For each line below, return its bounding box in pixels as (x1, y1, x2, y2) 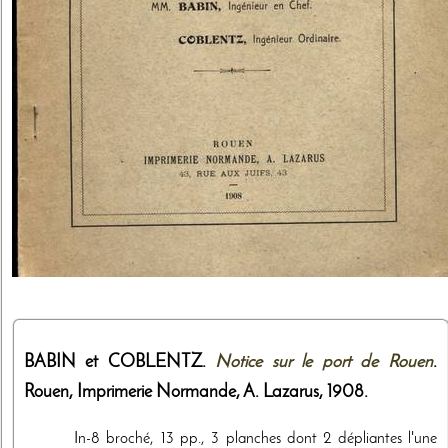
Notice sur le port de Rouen (215, 353, 433, 371)
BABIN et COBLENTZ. (24, 353, 216, 371)
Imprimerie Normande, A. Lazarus (77, 383, 319, 401)
